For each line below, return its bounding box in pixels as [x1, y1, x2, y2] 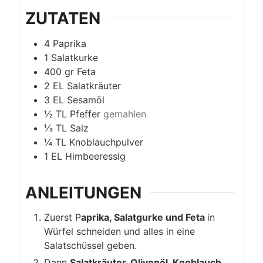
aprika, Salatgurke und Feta [81, 211, 207, 224]
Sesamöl [67, 93, 104, 106]
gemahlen [103, 107, 146, 120]
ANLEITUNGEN [25, 182, 141, 203]
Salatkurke [51, 51, 98, 63]
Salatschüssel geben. [44, 240, 137, 252]
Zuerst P [44, 211, 81, 224]
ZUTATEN [25, 8, 100, 28]
